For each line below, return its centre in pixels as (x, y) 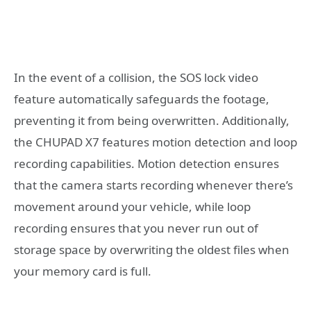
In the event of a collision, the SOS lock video (136, 77)
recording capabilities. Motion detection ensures (146, 163)
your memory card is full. (83, 271)
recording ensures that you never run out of (136, 228)
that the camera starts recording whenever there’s (153, 185)
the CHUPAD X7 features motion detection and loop (155, 142)
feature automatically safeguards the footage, (142, 99)
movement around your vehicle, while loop (132, 206)
